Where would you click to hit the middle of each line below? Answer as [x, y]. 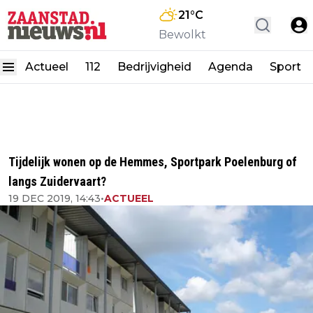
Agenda [231, 67]
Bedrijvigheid [154, 67]
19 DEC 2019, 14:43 [54, 198]
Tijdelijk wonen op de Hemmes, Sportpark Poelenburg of [153, 162]
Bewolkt [182, 35]
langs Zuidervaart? [57, 181]
